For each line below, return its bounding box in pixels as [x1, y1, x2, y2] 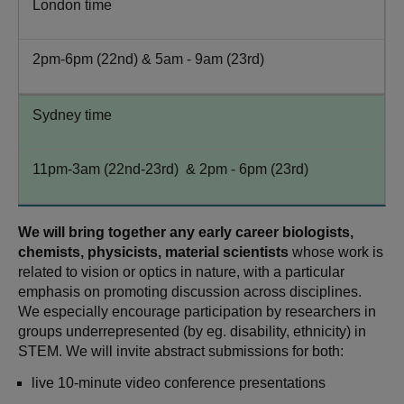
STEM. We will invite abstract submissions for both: [18, 343, 344, 359]
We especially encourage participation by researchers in [18, 303, 376, 319]
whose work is [292, 243, 383, 260]
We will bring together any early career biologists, [18, 224, 353, 240]
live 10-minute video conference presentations [32, 374, 326, 390]
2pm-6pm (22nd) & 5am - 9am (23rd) [32, 50, 264, 67]
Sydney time [32, 106, 112, 123]
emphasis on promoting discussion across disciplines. [18, 283, 362, 299]
